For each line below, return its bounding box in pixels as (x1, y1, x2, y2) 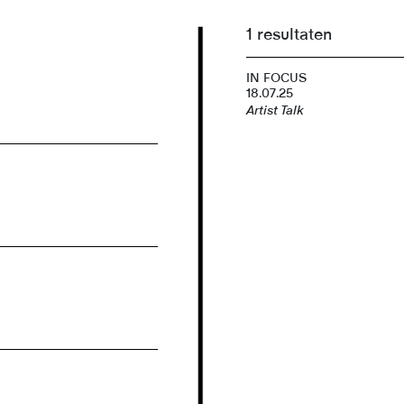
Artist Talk (246, 104, 305, 117)
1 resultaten (246, 26, 333, 43)
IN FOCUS (246, 71, 308, 85)
